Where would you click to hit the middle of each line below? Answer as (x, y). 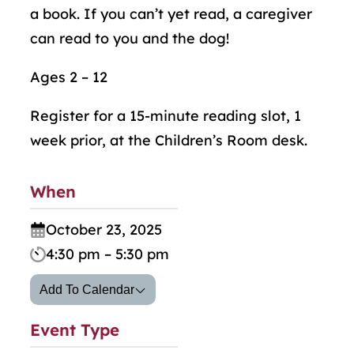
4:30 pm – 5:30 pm (107, 254)
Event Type (75, 330)
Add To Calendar (87, 290)
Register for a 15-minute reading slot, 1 (166, 116)
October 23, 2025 (112, 230)
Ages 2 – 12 (69, 77)
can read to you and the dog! (130, 39)
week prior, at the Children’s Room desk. (169, 141)
